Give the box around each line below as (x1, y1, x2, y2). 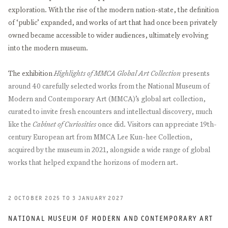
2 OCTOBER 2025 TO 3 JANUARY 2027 (8, 194, 124, 202)
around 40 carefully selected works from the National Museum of (8, 81, 210, 90)
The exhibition (8, 69, 52, 77)
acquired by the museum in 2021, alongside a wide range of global (8, 145, 210, 154)
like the (8, 120, 33, 128)
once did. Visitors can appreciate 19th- (98, 120, 217, 128)
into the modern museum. (8, 43, 88, 52)
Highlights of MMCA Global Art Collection (54, 69, 181, 77)
